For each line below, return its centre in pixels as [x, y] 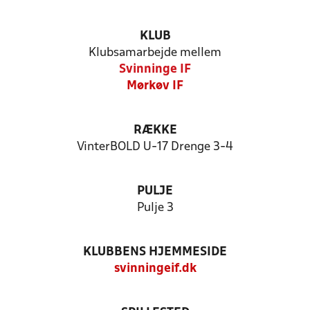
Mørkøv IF [155, 86]
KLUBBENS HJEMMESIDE [155, 252]
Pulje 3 [155, 208]
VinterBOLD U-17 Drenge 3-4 [155, 147]
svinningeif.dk [155, 269]
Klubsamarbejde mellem [155, 53]
